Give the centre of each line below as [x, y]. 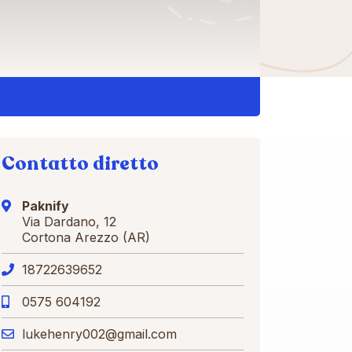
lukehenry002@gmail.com [99, 334]
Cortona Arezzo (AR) [86, 237]
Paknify [46, 206]
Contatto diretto [80, 164]
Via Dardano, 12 [69, 222]
